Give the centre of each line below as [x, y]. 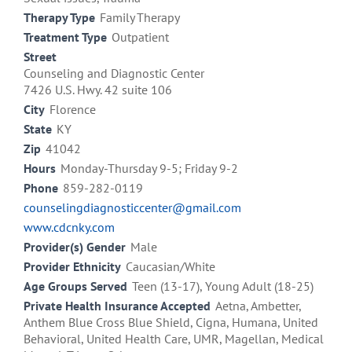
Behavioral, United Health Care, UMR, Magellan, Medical [174, 339]
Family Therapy [140, 18]
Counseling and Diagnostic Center [114, 73]
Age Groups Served [75, 286]
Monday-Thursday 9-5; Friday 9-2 [149, 169]
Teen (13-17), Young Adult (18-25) [223, 286]
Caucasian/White [170, 267]
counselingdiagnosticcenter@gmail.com [132, 208]
